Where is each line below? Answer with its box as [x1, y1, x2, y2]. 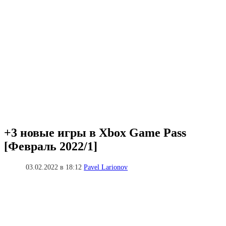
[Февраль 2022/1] [4, 139, 97, 153]
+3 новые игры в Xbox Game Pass [4, 126, 186, 139]
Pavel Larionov [84, 163, 128, 171]
